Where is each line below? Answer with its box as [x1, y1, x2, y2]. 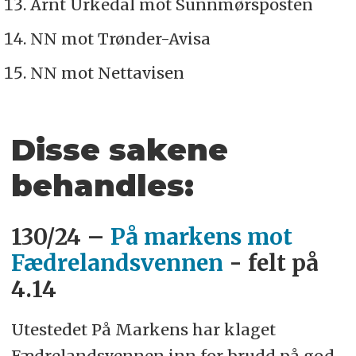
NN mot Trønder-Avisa [29, 29, 211, 49]
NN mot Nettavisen [29, 63, 184, 83]
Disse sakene [10, 131, 228, 169]
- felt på [222, 250, 319, 278]
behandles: [10, 167, 203, 205]
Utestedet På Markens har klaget [10, 319, 276, 340]
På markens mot [110, 223, 292, 252]
